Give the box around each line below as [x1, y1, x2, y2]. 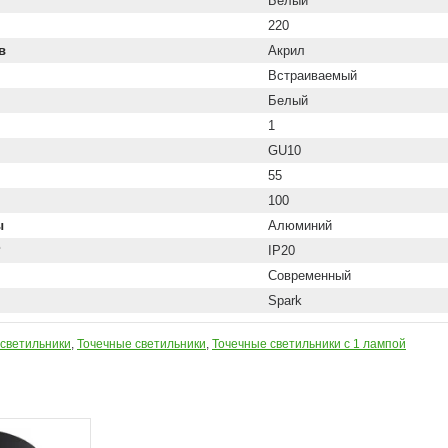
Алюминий [268, 218, 332, 233]
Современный [268, 268, 351, 283]
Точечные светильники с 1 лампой [212, 337, 406, 351]
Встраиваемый [268, 68, 357, 83]
